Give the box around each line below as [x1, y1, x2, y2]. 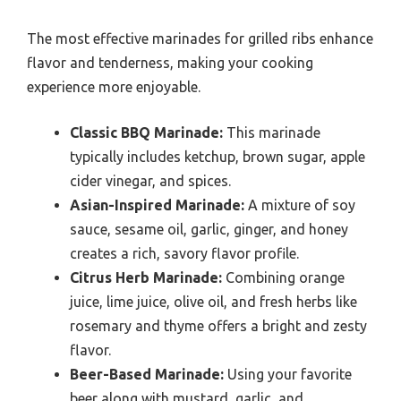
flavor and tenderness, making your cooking [27, 54, 313, 71]
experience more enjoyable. [27, 78, 200, 95]
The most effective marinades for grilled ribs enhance [27, 30, 373, 47]
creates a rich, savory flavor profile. [70, 244, 299, 261]
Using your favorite [224, 365, 352, 382]
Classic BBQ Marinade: [70, 124, 223, 141]
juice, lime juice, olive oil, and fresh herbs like [70, 293, 357, 310]
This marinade [223, 124, 320, 141]
